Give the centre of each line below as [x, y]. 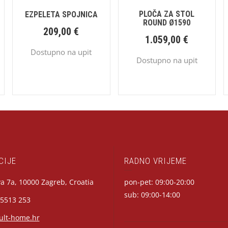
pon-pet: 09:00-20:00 [159, 182]
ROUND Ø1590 [167, 23]
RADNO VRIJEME [155, 161]
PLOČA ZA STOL [167, 14]
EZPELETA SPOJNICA [61, 15]
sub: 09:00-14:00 [152, 195]
